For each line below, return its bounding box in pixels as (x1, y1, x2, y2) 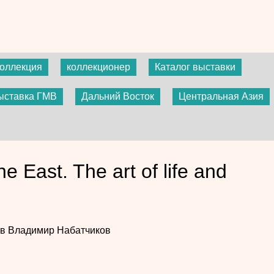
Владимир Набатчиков (7, 224, 111, 235)
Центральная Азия (179, 91, 264, 102)
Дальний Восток (81, 91, 154, 102)
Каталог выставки (155, 61, 235, 72)
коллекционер (67, 61, 130, 72)
